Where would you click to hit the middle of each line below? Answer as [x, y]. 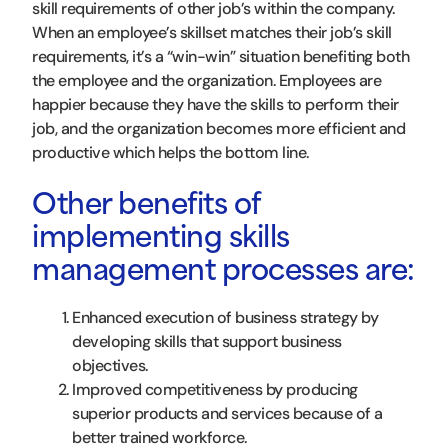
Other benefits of [146, 206]
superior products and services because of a [227, 413]
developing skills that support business [207, 341]
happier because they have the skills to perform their [215, 104]
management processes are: [223, 272]
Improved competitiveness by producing [215, 389]
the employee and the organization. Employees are [206, 80]
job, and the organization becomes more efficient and [218, 128]
